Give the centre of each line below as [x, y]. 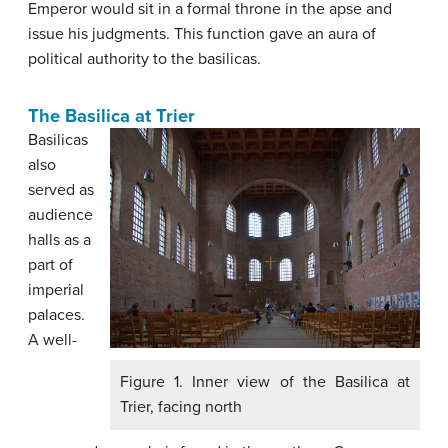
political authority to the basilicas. [144, 59]
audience [60, 215]
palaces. [56, 315]
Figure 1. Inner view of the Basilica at [265, 382]
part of [50, 265]
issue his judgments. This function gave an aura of [202, 34]
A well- [52, 340]
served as [61, 190]
